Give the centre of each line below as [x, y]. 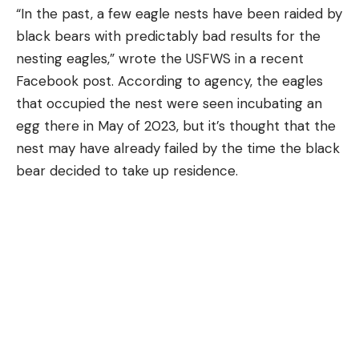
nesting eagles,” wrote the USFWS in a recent [160, 59]
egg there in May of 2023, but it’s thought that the [176, 126]
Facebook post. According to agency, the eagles [169, 81]
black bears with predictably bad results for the [168, 36]
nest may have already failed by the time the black [178, 149]
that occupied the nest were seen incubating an [169, 104]
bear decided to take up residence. [129, 171]
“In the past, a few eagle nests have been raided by [179, 14]
